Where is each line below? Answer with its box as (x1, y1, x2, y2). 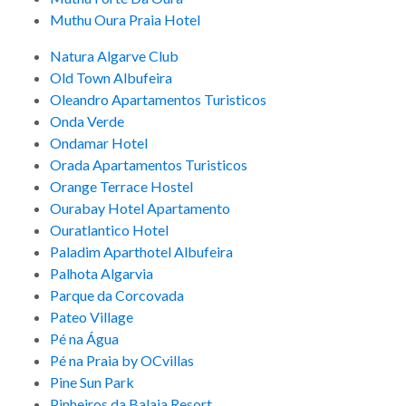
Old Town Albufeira (50, 69, 172, 87)
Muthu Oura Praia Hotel (50, 11, 200, 29)
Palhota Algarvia (50, 265, 153, 283)
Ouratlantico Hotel (50, 221, 169, 239)
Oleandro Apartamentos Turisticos (50, 91, 266, 109)
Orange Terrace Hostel (50, 178, 193, 196)
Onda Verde (50, 112, 124, 130)
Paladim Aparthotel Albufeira (50, 243, 233, 261)
